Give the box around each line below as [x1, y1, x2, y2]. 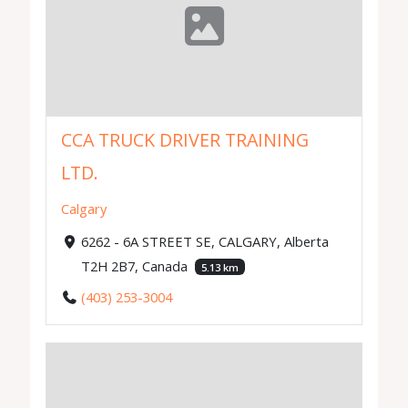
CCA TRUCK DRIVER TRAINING [61, 127, 310, 152]
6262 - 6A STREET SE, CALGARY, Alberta [80, 231, 329, 250]
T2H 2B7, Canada [80, 256, 191, 275]
